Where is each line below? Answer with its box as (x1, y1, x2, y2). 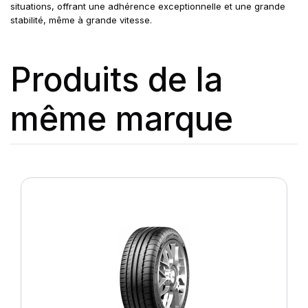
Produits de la (10, 59, 223, 100)
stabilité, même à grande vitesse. (10, 14, 152, 25)
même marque (10, 98, 233, 139)
